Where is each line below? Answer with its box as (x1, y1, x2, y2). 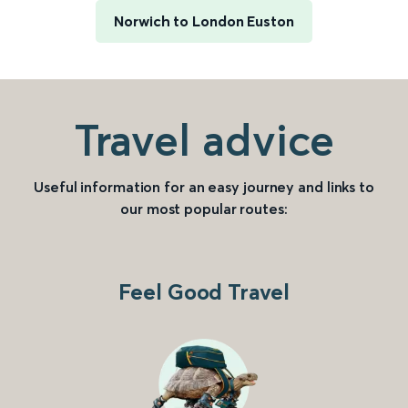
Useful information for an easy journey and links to (34, 178, 374, 197)
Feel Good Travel (118, 279, 290, 306)
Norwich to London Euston (114, 12, 294, 31)
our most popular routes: (120, 199, 288, 219)
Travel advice (73, 113, 335, 168)
